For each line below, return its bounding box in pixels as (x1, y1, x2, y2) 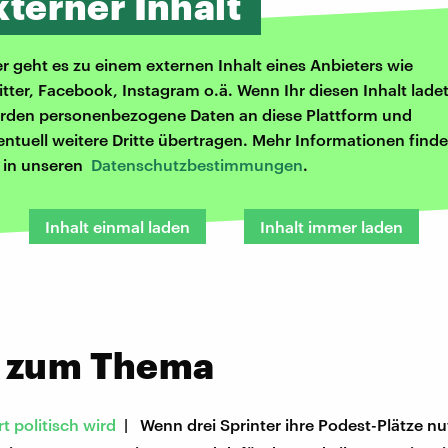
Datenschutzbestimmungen (91, 155, 303, 175)
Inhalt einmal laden (45, 217, 190, 237)
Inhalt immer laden (260, 217, 403, 237)
